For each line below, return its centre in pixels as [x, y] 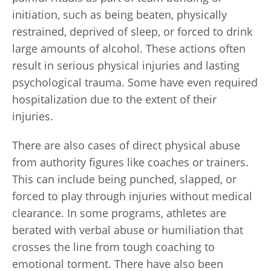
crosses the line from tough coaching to [113, 247]
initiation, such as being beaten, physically [119, 15]
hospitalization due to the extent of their [114, 99]
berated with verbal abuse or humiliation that [128, 230]
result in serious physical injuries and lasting [126, 65]
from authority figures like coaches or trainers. [130, 162]
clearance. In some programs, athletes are [119, 213]
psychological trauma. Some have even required [135, 82]
